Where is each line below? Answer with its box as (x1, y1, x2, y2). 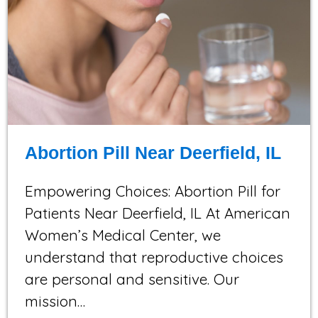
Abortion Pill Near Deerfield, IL (25, 142, 282, 163)
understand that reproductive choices (25, 247, 284, 266)
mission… (25, 291, 86, 310)
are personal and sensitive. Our (25, 269, 240, 288)
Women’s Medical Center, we (25, 225, 221, 244)
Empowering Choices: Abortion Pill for (25, 181, 281, 200)
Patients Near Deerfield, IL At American (25, 203, 291, 222)
